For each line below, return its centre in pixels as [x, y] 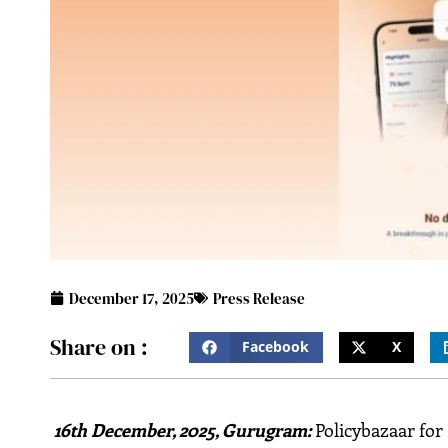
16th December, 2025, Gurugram [181, 430]
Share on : [99, 347]
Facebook [276, 347]
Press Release [259, 298]
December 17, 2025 [132, 298]
